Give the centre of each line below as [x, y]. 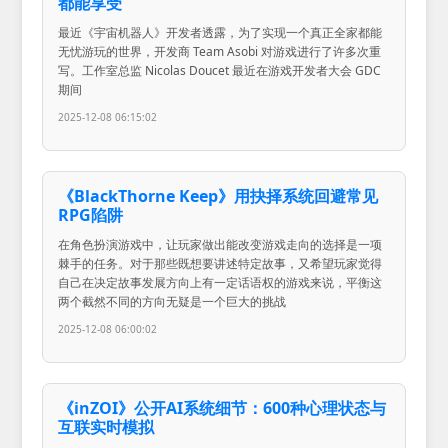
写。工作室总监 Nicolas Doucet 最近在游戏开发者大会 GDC [220, 70]
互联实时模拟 [106, 426]
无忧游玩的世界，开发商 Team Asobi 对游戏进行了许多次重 [220, 51]
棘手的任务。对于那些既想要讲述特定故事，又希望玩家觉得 [220, 263]
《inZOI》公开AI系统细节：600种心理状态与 [222, 407]
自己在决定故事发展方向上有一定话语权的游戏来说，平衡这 [220, 282]
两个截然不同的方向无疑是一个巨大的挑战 [172, 301]
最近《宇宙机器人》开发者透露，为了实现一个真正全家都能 [220, 32]
